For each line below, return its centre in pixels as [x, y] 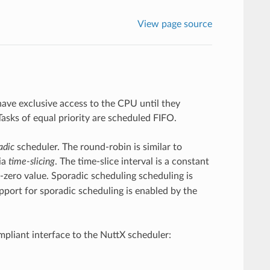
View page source [175, 24]
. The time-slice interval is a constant [132, 161]
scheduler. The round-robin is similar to [98, 147]
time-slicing [31, 161]
